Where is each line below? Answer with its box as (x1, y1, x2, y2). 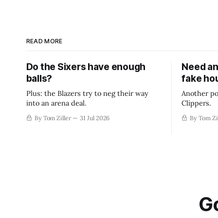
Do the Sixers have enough (26, 61, 146, 73)
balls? (26, 73, 53, 84)
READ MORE (26, 37, 63, 45)
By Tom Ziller (34, 113, 72, 122)
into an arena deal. (26, 98, 87, 108)
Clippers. (182, 98, 212, 108)
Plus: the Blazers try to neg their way (26, 88, 148, 98)
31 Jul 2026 (79, 113, 110, 122)
